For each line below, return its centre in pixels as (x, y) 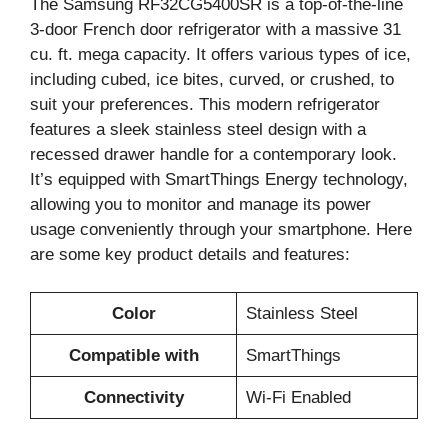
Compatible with (133, 355)
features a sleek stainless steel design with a (198, 129)
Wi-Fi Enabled (298, 397)
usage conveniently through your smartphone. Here (221, 229)
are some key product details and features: (190, 254)
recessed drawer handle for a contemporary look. (213, 154)
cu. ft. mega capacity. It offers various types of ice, (220, 54)
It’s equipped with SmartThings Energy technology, (219, 179)
